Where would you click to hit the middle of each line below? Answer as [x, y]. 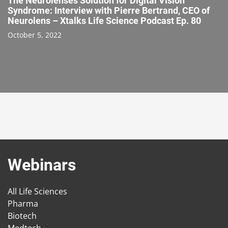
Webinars [42, 165]
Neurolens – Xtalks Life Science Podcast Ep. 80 [104, 20]
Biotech [22, 216]
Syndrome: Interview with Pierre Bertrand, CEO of [109, 10]
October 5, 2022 [35, 35]
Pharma [23, 204]
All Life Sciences [37, 192]
